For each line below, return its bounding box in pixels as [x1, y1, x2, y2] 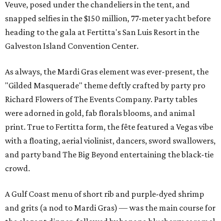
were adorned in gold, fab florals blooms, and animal [5, 108, 195, 118]
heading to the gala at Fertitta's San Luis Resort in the [5, 27, 199, 37]
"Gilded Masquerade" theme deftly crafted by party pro [5, 80, 205, 91]
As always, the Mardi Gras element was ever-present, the [5, 67, 209, 77]
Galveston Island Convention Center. [5, 41, 139, 51]
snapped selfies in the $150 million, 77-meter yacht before [5, 13, 211, 24]
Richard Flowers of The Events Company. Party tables [5, 94, 197, 105]
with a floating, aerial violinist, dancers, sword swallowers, [5, 136, 216, 146]
